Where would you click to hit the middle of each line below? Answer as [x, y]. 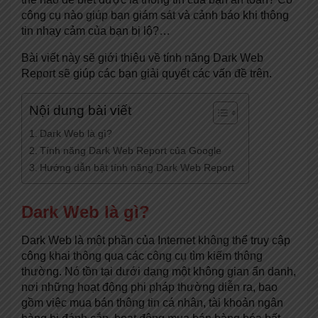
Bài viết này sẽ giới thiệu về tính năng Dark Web [142, 58]
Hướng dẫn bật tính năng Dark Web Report [137, 168]
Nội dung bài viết [80, 111]
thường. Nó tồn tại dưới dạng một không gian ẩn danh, [159, 271]
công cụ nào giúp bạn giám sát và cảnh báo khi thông [155, 16]
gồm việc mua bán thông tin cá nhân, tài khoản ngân [152, 302]
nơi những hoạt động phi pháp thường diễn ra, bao [149, 287]
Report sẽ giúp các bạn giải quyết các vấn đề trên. [147, 74]
